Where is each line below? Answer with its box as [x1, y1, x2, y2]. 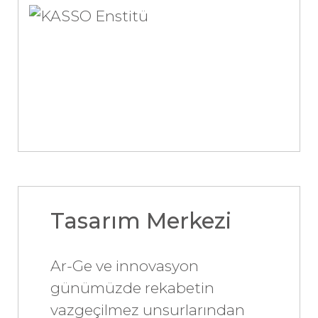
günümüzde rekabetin [50, 278, 214, 297]
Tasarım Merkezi [50, 207, 231, 234]
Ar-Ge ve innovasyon [50, 256, 199, 275]
